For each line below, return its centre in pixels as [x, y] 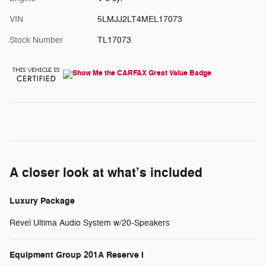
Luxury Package [42, 201]
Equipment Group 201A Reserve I [77, 255]
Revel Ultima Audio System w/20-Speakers [90, 223]
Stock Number [36, 40]
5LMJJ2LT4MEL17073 [140, 19]
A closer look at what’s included [106, 172]
